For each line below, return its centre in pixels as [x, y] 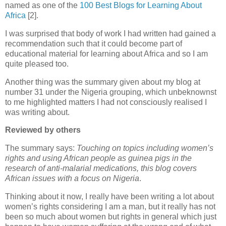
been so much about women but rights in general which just [111, 217]
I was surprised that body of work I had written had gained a [110, 33]
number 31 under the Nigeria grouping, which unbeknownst [111, 92]
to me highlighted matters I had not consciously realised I [106, 102]
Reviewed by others [43, 130]
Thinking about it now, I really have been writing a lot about [109, 197]
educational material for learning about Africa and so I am [106, 53]
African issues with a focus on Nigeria [72, 179]
